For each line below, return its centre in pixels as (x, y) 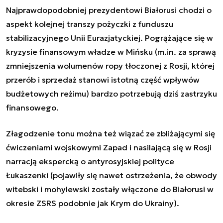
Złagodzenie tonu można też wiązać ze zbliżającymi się (111, 133)
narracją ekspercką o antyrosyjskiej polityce (90, 161)
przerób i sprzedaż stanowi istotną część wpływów (103, 79)
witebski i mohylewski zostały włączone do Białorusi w (110, 189)
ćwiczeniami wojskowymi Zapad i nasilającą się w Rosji (109, 147)
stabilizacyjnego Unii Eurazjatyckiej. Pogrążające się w (110, 38)
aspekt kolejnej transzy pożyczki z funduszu (90, 24)
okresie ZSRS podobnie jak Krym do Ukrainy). (94, 203)
